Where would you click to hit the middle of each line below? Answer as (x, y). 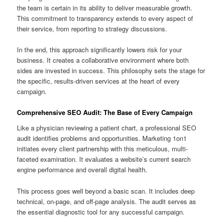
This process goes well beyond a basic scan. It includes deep (106, 191)
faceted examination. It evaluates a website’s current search (104, 159)
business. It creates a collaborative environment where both (103, 60)
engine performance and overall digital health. (82, 170)
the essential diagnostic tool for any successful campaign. (101, 212)
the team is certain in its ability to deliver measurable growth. (105, 7)
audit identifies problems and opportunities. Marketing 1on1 (102, 138)
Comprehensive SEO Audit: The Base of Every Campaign (105, 112)
